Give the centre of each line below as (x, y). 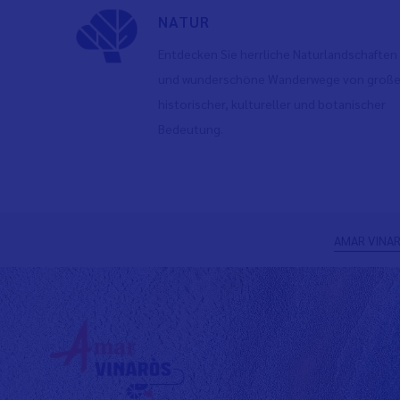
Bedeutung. (190, 129)
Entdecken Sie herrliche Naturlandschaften (277, 54)
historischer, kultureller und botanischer (271, 104)
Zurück (112, 244)
